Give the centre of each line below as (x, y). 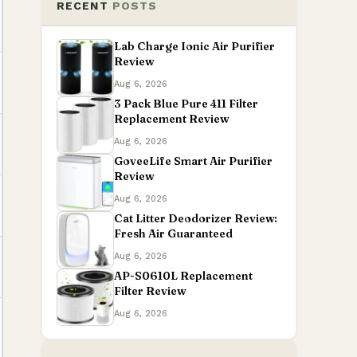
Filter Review (150, 291)
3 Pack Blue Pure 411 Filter (186, 104)
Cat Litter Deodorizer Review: (196, 218)
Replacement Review (172, 119)
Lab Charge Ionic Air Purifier (194, 46)
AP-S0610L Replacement (183, 276)
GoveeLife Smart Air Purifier (193, 161)
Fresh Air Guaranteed (173, 233)
